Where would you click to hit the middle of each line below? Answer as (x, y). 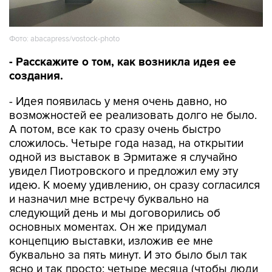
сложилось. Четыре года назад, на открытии (126, 144)
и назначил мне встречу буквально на (109, 199)
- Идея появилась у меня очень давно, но (118, 102)
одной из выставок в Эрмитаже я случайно (123, 158)
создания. (36, 76)
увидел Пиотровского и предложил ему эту (124, 172)
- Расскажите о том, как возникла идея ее (123, 62)
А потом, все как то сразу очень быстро (115, 130)
